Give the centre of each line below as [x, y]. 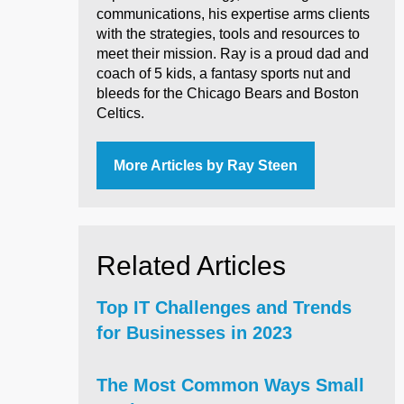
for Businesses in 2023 [194, 332]
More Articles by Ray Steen [206, 165]
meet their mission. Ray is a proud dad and [233, 53]
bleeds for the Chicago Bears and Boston [228, 93]
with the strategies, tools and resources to [228, 33]
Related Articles [191, 265]
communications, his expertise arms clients [233, 14]
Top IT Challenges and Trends [224, 307]
